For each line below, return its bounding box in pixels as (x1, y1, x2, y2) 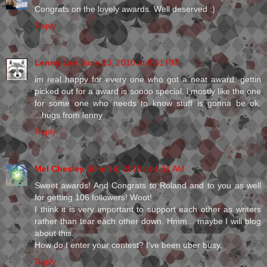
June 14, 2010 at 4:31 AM (88, 164, 185, 174)
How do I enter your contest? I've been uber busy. (35, 240, 222, 250)
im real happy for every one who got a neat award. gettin (35, 74, 261, 85)
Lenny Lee (35, 58, 77, 68)
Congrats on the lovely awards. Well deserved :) (35, 4, 215, 14)
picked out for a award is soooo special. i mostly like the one (35, 86, 261, 97)
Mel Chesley (35, 164, 84, 174)
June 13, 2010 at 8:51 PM (81, 58, 178, 68)
